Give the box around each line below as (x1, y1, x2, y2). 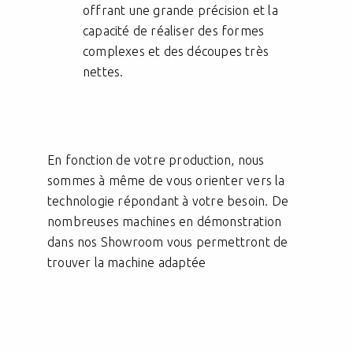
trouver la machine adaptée (47, 255, 206, 270)
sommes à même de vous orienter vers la (47, 173, 285, 188)
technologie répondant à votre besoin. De (47, 194, 288, 209)
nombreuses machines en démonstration (47, 214, 282, 229)
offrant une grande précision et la (83, 3, 278, 18)
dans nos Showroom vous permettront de (47, 235, 288, 250)
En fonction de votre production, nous (47, 153, 265, 168)
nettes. (83, 65, 127, 80)
